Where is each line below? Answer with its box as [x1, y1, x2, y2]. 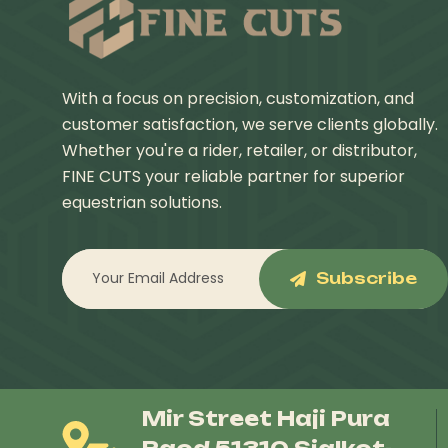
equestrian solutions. [62, 190, 222, 214]
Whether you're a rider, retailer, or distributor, [62, 138, 417, 162]
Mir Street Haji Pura [142, 405, 390, 431]
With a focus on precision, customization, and [62, 86, 414, 110]
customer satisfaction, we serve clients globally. [62, 112, 438, 136]
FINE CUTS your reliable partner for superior [62, 164, 405, 188]
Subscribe [316, 268, 418, 288]
